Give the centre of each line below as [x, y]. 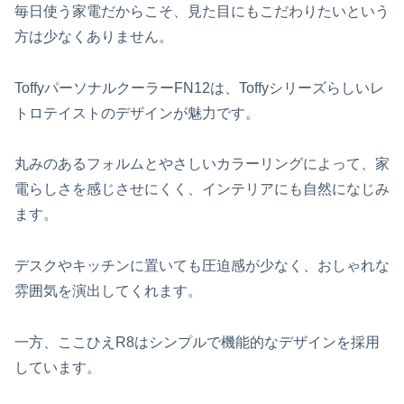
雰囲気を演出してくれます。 [108, 291]
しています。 [58, 367]
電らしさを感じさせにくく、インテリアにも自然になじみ [202, 189]
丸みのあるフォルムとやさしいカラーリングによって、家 [202, 164]
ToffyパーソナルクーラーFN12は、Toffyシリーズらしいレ [199, 87]
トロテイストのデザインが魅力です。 [137, 113]
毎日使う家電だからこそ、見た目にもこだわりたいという [202, 11]
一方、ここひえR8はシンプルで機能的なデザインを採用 [197, 342]
